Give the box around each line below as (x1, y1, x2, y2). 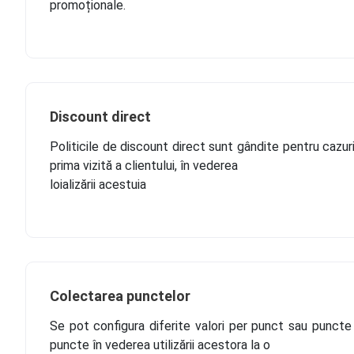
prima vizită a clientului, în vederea (50, 158, 238, 173)
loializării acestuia (50, 177, 146, 192)
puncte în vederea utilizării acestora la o (50, 337, 270, 352)
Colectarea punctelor (50, 288, 190, 304)
